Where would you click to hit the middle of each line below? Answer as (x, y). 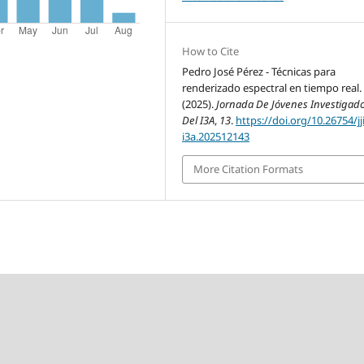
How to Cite (211, 52)
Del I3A (199, 121)
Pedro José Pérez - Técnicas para (259, 72)
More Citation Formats (249, 169)
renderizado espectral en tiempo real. (272, 88)
